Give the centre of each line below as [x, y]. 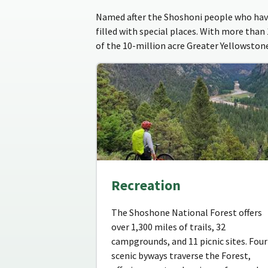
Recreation [146, 185]
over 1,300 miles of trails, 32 [168, 227]
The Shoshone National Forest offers [187, 213]
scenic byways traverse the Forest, [181, 256]
